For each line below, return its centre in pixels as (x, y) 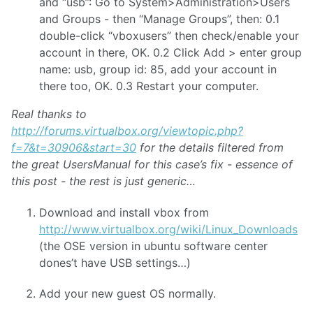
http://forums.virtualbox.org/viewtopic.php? (127, 130)
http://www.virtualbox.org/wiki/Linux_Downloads (168, 229)
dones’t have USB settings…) (115, 262)
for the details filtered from (210, 147)
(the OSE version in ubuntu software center (153, 246)
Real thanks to (49, 114)
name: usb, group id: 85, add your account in (158, 69)
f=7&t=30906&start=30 (74, 147)
